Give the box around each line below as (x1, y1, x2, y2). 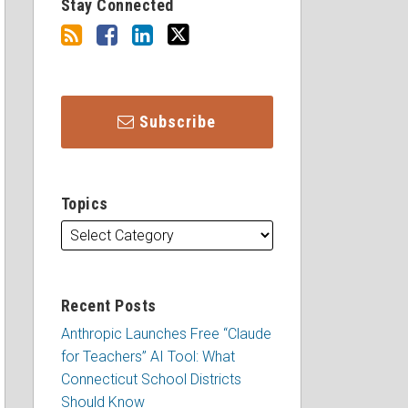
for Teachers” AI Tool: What (60, 348, 235, 365)
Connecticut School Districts (60, 371, 241, 388)
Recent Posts (60, 296, 157, 315)
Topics (60, 194, 108, 213)
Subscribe (139, 112, 217, 131)
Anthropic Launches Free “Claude (60, 325, 271, 342)
